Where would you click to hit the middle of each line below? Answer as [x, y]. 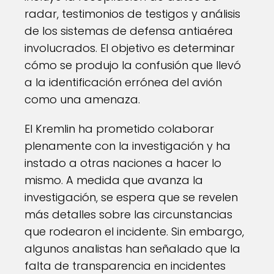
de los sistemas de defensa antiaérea [129, 31]
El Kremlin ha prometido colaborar [119, 129]
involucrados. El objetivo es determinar [130, 48]
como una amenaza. [82, 99]
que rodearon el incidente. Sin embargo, [134, 231]
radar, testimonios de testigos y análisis [132, 14]
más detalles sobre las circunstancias [128, 214]
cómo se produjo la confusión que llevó [133, 65]
